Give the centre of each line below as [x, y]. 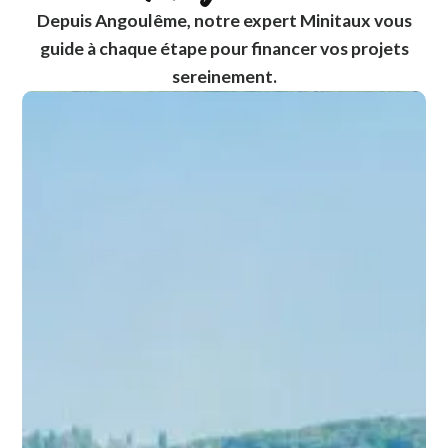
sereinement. [224, 77]
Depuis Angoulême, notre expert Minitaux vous [224, 21]
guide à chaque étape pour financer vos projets [224, 49]
